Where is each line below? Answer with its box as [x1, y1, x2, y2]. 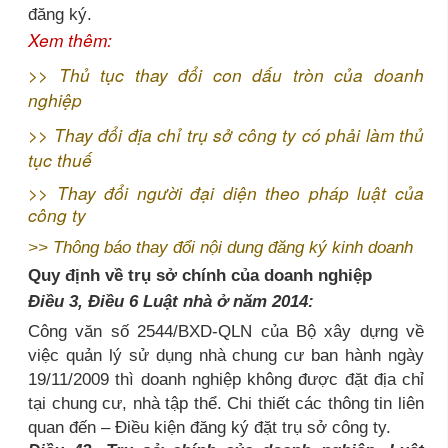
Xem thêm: [28, 26, 112, 52]
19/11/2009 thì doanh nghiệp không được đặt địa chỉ [28, 368, 424, 389]
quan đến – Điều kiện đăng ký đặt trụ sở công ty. [28, 416, 391, 437]
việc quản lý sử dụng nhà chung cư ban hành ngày [28, 344, 424, 365]
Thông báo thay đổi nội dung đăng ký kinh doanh [53, 236, 413, 257]
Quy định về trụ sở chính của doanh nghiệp [28, 264, 372, 285]
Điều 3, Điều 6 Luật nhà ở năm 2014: [28, 290, 314, 311]
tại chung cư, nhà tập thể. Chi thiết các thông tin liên [28, 392, 424, 413]
